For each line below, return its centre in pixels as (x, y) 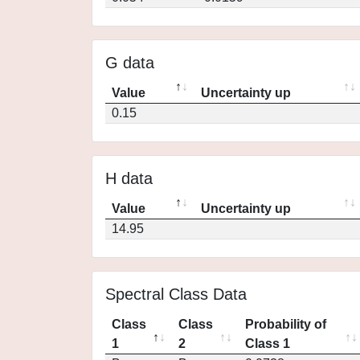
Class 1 (268, 344)
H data (129, 178)
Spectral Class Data (176, 294)
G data (130, 63)
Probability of (286, 324)
